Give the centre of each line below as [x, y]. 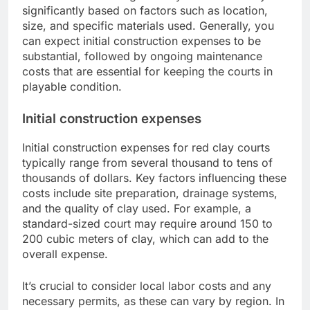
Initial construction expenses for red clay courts [146, 148]
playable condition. [72, 87]
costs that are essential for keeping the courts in [147, 72]
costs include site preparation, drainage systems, [150, 193]
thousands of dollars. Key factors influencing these [154, 178]
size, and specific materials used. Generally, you [148, 26]
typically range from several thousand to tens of [147, 163]
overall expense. [65, 254]
